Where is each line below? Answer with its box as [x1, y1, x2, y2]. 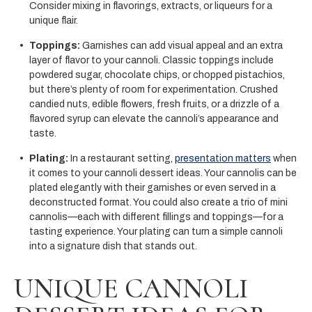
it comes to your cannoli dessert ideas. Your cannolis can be [29, 167, 297, 178]
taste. [29, 127, 56, 139]
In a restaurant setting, [68, 153, 175, 164]
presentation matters [175, 153, 271, 164]
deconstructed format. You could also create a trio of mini [29, 196, 288, 208]
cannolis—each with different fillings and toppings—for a [29, 211, 283, 222]
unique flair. [29, 15, 78, 26]
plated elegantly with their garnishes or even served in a [29, 182, 276, 193]
